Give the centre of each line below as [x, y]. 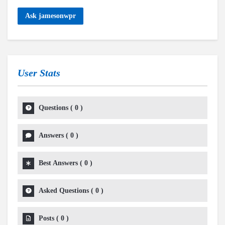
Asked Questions [64, 191]
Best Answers [58, 163]
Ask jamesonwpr [50, 16]
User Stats [39, 73]
